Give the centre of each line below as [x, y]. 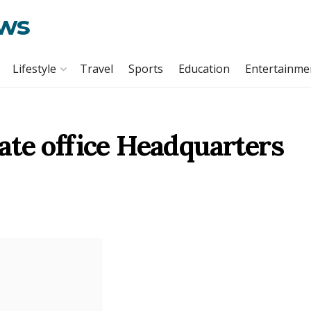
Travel [96, 69]
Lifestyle [34, 69]
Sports [146, 69]
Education [204, 69]
